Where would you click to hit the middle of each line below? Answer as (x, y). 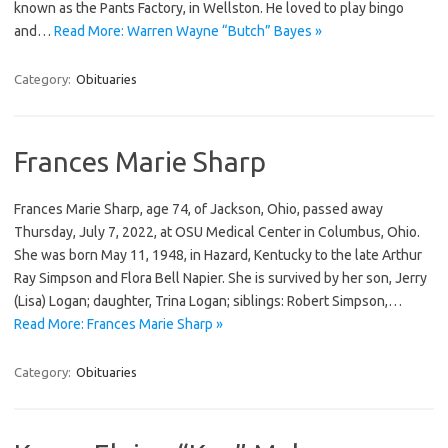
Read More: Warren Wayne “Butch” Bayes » (188, 30)
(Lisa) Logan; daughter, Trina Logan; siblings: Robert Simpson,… (208, 300)
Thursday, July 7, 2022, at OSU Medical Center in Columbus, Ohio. (217, 231)
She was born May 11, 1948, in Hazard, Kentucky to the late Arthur (218, 254)
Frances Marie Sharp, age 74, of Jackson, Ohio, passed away (198, 208)
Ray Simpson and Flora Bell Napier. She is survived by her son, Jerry (220, 277)
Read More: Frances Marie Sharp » (118, 323)
